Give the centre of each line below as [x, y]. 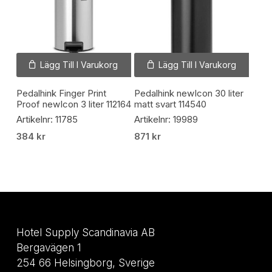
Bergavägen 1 [49, 248]
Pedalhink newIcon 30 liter [189, 93]
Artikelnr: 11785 [47, 120]
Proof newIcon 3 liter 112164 [73, 104]
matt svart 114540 [171, 104]
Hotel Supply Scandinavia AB [85, 233]
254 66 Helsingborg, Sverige [85, 263]
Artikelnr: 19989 [166, 120]
